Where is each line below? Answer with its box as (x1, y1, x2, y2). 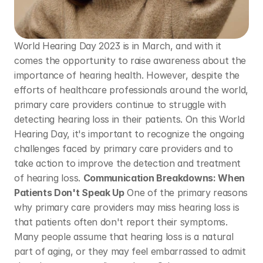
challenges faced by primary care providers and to (14, 143, 233, 154)
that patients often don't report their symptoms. (14, 216, 228, 228)
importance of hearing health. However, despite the (14, 69, 240, 81)
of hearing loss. (14, 172, 83, 184)
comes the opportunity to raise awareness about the (14, 55, 246, 66)
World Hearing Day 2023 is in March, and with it (14, 40, 221, 52)
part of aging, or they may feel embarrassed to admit (14, 245, 246, 257)
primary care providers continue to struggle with (14, 99, 226, 110)
